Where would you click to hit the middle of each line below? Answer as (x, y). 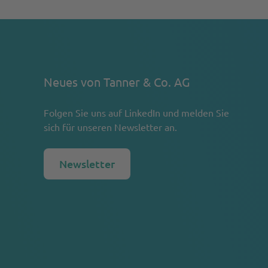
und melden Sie (195, 112)
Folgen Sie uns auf (84, 112)
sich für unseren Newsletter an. (111, 127)
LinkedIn (143, 112)
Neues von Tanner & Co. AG (117, 82)
